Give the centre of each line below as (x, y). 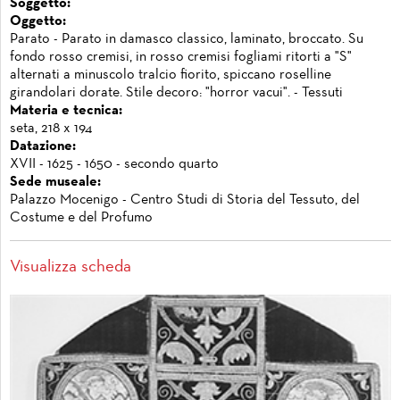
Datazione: (43, 147)
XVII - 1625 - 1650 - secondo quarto (114, 165)
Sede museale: (55, 183)
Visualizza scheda (71, 267)
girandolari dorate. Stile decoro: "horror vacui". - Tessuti (176, 93)
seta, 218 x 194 (51, 129)
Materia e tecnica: (66, 111)
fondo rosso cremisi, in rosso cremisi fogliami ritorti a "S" (181, 58)
